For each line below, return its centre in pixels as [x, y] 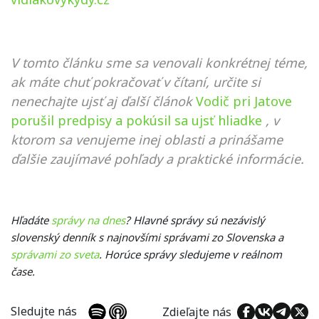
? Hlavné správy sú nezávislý [195, 220]
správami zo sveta [55, 254]
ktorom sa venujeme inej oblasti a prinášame [147, 140]
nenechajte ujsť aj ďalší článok [101, 101]
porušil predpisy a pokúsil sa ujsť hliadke [136, 120]
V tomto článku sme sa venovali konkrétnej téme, [159, 63]
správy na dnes [88, 220]
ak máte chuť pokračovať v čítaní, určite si [136, 82]
